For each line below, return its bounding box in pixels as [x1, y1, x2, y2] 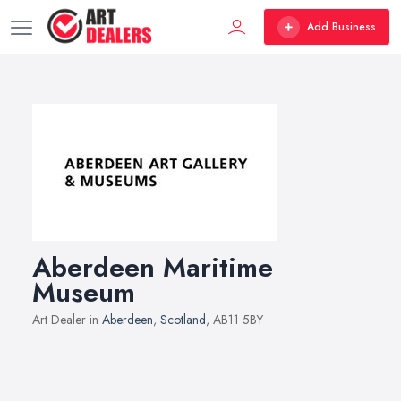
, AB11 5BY [206, 311, 263, 328]
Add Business [307, 19, 376, 35]
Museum [32, 273, 135, 311]
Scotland [160, 311, 206, 328]
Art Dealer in [32, 311, 102, 328]
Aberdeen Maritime [32, 248, 273, 286]
